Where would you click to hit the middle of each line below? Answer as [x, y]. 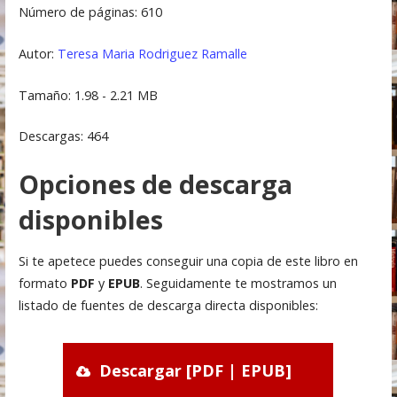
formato [44, 284]
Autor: [38, 54]
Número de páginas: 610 [90, 12]
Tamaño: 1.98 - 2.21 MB [88, 95]
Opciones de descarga [155, 183]
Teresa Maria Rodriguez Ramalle [152, 54]
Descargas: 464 [63, 136]
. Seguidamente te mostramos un [238, 284]
